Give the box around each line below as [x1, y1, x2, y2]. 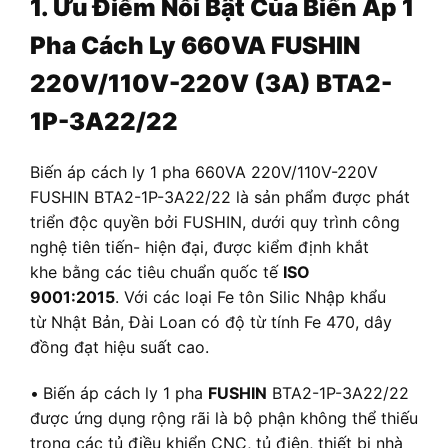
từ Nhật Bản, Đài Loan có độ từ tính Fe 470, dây [30, 312, 392, 333]
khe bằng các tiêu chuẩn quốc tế [30, 262, 283, 283]
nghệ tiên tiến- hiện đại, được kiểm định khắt [30, 237, 369, 258]
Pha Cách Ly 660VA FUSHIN [30, 30, 360, 60]
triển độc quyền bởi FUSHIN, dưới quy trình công [30, 212, 400, 233]
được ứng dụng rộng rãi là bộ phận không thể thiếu [30, 408, 418, 429]
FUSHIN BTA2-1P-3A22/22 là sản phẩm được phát [30, 187, 410, 208]
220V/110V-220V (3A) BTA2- [30, 68, 392, 98]
